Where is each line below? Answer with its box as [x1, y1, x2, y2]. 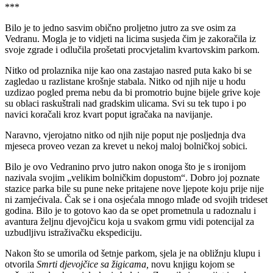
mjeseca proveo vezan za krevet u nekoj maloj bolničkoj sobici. [5, 140, 247, 151]
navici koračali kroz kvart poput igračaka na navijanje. [5, 108, 213, 119]
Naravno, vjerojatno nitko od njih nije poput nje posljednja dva [5, 129, 246, 140]
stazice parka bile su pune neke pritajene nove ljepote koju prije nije [5, 183, 264, 194]
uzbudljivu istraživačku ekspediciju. [5, 227, 142, 238]
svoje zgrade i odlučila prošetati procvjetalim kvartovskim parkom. [5, 44, 260, 55]
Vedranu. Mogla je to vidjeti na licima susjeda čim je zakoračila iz [5, 33, 256, 44]
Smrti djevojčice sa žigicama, [37, 258, 149, 269]
